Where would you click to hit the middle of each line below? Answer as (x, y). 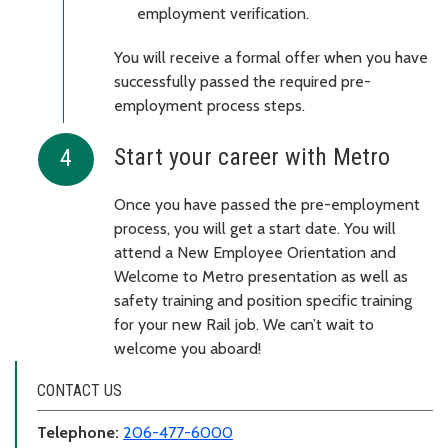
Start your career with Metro (252, 157)
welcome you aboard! (187, 349)
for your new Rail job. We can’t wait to (244, 325)
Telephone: (80, 433)
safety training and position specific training (263, 301)
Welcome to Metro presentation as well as (261, 277)
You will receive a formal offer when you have (271, 58)
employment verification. (223, 14)
